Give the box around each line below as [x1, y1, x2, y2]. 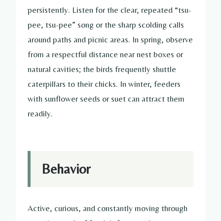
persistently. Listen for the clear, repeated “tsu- [28, 4, 191, 15]
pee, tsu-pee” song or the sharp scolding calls [28, 19, 184, 30]
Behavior [41, 161, 90, 177]
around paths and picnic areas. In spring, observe [28, 34, 193, 44]
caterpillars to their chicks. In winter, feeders [28, 78, 181, 89]
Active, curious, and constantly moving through [28, 203, 187, 214]
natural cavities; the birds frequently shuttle [28, 64, 176, 74]
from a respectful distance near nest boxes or [28, 49, 183, 59]
